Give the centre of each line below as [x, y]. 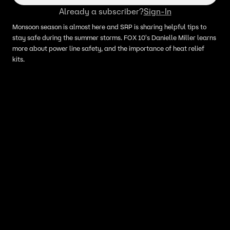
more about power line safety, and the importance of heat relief [108, 49]
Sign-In [157, 11]
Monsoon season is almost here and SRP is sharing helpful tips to [109, 27]
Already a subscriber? [101, 11]
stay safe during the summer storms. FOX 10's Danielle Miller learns [114, 38]
